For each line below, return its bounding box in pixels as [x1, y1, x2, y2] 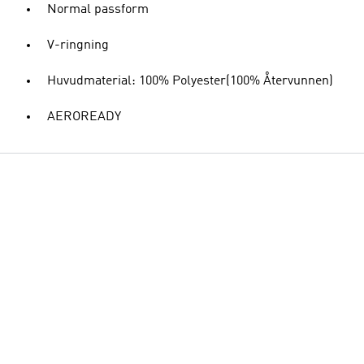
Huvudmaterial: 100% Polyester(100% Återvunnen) [47, 75, 333, 88]
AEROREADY [47, 110, 121, 123]
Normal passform [47, 3, 149, 16]
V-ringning [47, 39, 109, 52]
